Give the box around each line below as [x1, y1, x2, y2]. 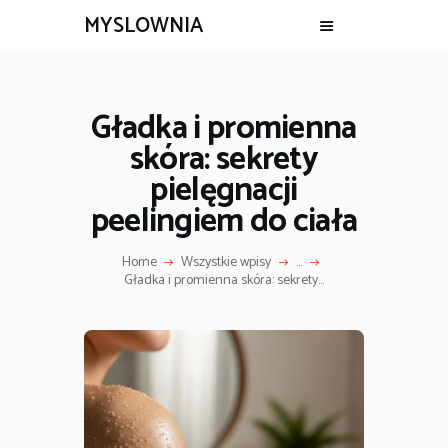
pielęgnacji [150, 163, 298, 218]
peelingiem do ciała [90, 194, 358, 249]
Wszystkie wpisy [181, 251, 272, 275]
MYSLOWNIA [84, 9, 203, 44]
